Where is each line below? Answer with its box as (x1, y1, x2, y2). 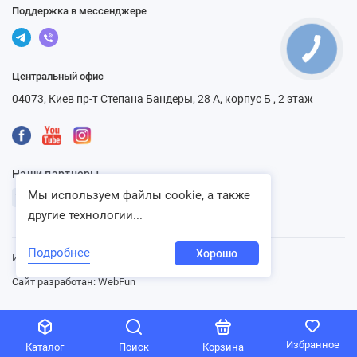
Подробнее (28, 245, 90, 260)
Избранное (285, 339, 339, 351)
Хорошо (196, 247, 237, 260)
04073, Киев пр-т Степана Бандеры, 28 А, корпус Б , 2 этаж (12, 92, 313, 105)
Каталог (25, 341, 64, 353)
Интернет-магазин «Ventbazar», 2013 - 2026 (12, 252, 217, 264)
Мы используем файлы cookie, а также (28, 188, 250, 202)
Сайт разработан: (12, 276, 98, 288)
